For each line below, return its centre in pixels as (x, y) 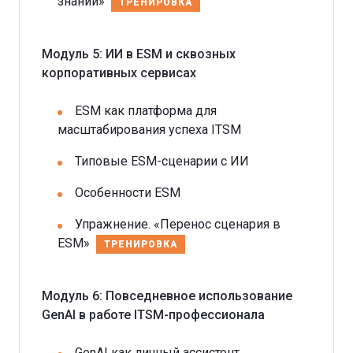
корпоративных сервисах (119, 72)
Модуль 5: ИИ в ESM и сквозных (139, 54)
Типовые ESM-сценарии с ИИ (162, 161)
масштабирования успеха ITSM (149, 129)
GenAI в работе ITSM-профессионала (153, 314)
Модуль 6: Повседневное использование (167, 295)
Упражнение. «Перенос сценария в (178, 224)
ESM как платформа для (146, 110)
